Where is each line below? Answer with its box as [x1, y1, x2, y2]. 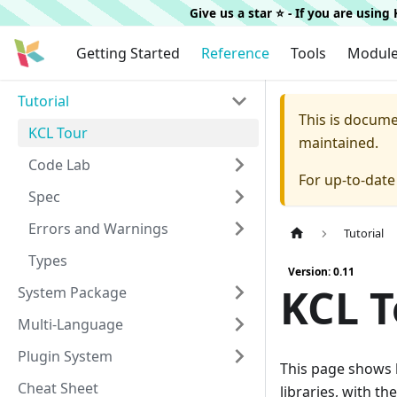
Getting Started [76, 43, 181, 63]
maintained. [299, 133, 378, 152]
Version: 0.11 [288, 264, 354, 280]
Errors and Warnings [28, 219, 168, 238]
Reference [201, 43, 270, 63]
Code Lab [28, 155, 90, 175]
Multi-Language [18, 315, 123, 334]
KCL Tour [28, 123, 88, 143]
